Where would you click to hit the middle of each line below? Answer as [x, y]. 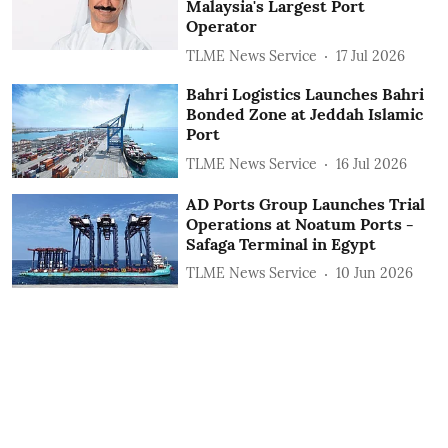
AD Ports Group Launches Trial [306, 203]
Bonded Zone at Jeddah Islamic [305, 114]
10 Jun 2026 [375, 273]
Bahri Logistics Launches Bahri [305, 94]
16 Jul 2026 [372, 163]
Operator [222, 26]
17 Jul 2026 [371, 55]
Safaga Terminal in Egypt [281, 243]
